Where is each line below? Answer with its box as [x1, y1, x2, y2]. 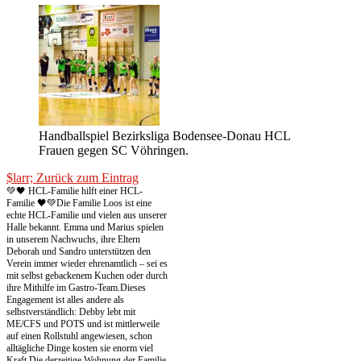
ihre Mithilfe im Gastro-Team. [6, 282, 120, 294]
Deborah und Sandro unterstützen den [6, 246, 151, 258]
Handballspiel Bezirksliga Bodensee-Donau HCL [39, 129, 290, 143]
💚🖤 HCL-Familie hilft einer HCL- [6, 185, 143, 197]
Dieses [120, 282, 146, 294]
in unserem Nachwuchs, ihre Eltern [6, 234, 140, 246]
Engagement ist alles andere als [6, 294, 124, 306]
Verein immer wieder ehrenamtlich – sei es [6, 258, 168, 270]
